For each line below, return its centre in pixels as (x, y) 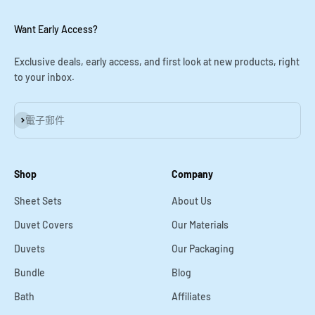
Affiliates (191, 296)
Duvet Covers (44, 224)
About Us (192, 200)
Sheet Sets (38, 200)
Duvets (30, 248)
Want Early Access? (56, 29)
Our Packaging (203, 248)
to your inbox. (44, 77)
